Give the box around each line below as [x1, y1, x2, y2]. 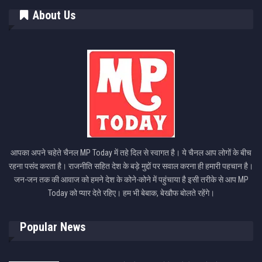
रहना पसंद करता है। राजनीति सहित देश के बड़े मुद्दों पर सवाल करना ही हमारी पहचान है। [9, 161, 253, 171]
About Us [30, 8, 75, 23]
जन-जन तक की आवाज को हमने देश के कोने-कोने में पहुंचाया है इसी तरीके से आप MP [13, 175, 249, 185]
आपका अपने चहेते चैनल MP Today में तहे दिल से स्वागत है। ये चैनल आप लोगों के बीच [11, 148, 251, 158]
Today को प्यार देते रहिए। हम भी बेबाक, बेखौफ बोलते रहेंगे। [47, 188, 215, 198]
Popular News [20, 219, 85, 234]
